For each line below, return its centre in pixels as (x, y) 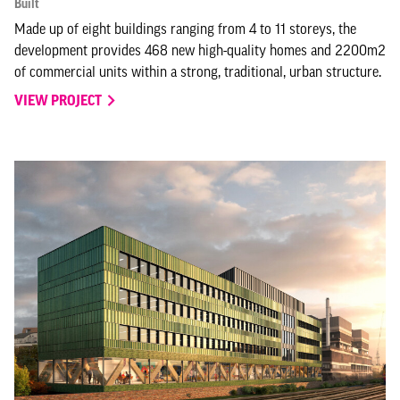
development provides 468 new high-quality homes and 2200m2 (200, 50)
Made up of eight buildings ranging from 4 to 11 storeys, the (185, 28)
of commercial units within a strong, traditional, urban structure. (198, 71)
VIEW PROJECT (59, 100)
